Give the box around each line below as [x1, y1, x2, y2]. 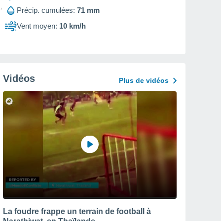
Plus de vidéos [119, 76, 169, 84]
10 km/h [59, 22, 86, 30]
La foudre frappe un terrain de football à [3, 207, 151, 216]
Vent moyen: [17, 22, 57, 30]
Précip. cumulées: [17, 6, 75, 14]
